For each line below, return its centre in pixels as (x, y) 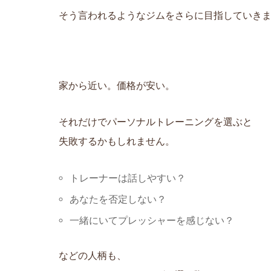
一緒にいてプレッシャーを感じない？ (152, 220)
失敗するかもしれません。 (117, 141)
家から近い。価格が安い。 (117, 85)
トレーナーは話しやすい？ (128, 178)
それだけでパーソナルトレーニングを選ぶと (155, 121)
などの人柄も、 (93, 255)
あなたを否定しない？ (118, 199)
